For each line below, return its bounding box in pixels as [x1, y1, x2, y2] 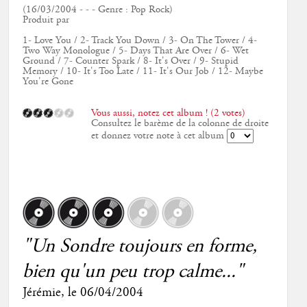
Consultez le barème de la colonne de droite [90, 116, 269, 130]
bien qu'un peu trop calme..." [22, 259, 244, 285]
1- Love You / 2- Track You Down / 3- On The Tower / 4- [22, 34, 257, 48]
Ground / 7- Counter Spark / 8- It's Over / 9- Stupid [22, 54, 238, 69]
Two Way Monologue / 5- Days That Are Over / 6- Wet [22, 44, 249, 58]
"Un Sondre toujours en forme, [22, 234, 257, 260]
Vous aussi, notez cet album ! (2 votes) [90, 106, 245, 120]
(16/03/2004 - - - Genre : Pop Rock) [22, 3, 173, 17]
